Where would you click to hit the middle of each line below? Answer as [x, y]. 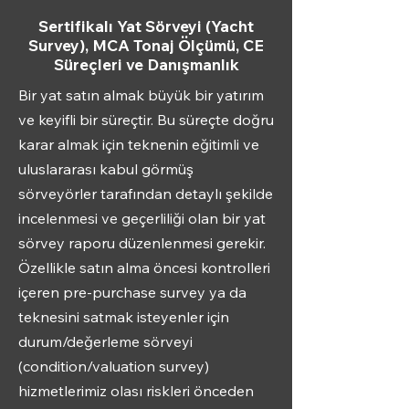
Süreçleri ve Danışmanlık [146, 64]
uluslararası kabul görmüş [106, 169]
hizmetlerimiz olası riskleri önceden [136, 391]
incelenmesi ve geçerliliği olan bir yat [142, 218]
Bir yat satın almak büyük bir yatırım [141, 95]
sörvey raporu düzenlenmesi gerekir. [142, 243]
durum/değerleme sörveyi [105, 341]
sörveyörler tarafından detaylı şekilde [146, 194]
